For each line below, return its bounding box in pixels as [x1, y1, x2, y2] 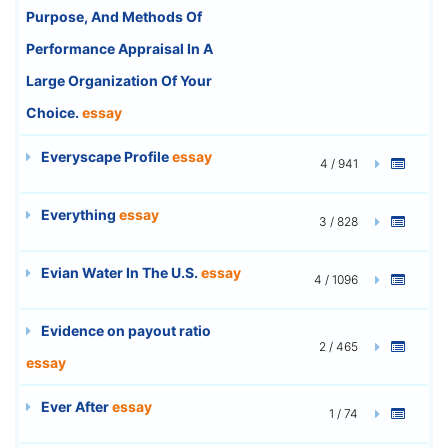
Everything [38, 205, 119, 223]
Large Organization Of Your [26, 71, 212, 89]
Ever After [38, 397, 112, 415]
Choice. [26, 103, 82, 121]
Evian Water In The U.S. [38, 263, 201, 281]
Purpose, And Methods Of [26, 7, 202, 25]
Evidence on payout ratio [38, 321, 211, 339]
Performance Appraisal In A [26, 39, 213, 57]
